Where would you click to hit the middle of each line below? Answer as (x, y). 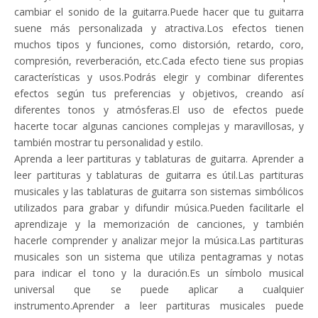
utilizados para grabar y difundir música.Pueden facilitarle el (159, 208)
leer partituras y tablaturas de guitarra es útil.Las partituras (159, 175)
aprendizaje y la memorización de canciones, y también (159, 224)
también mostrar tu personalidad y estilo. (109, 142)
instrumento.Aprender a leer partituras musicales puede (159, 306)
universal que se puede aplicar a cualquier (159, 289)
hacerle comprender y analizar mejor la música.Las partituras (159, 240)
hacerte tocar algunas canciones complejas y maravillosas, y (159, 126)
